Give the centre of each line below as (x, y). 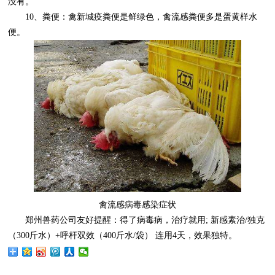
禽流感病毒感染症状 (137, 205)
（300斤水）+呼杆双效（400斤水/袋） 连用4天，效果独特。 (123, 236)
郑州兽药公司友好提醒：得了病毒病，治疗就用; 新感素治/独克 (137, 220)
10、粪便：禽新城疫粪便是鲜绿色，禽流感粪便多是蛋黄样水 (133, 17)
